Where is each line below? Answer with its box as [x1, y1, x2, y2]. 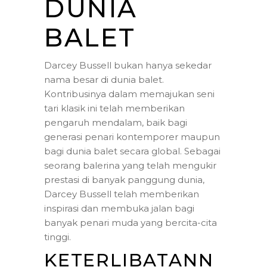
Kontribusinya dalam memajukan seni [44, 88, 215, 100]
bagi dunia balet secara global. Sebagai [44, 145, 221, 157]
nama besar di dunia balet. [44, 73, 164, 85]
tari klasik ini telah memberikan [44, 102, 185, 114]
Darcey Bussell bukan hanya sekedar [44, 59, 212, 71]
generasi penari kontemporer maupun [44, 131, 220, 142]
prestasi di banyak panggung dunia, [44, 173, 204, 185]
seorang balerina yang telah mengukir [44, 159, 216, 171]
